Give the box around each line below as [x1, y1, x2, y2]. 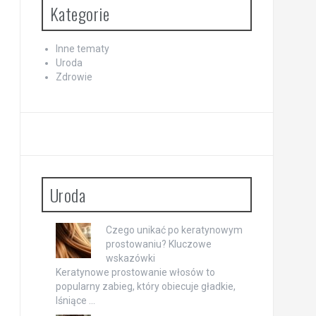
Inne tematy [55, 42, 109, 54]
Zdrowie [55, 71, 92, 83]
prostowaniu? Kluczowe [105, 238, 212, 250]
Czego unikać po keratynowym [105, 224, 243, 236]
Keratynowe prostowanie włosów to [55, 266, 215, 278]
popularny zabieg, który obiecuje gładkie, [55, 280, 236, 292]
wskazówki [105, 252, 155, 264]
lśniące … [55, 294, 95, 306]
